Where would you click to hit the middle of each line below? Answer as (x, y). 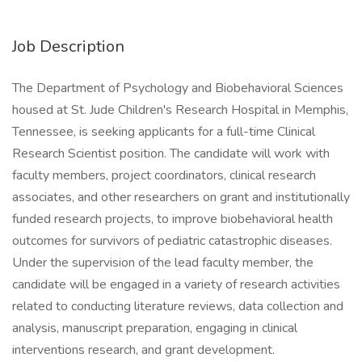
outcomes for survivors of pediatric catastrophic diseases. (172, 241)
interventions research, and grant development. (143, 350)
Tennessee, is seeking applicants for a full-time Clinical (164, 132)
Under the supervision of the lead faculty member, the (163, 263)
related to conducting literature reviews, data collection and (178, 306)
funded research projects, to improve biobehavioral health (173, 219)
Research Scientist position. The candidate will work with (171, 154)
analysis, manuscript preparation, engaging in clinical (155, 328)
